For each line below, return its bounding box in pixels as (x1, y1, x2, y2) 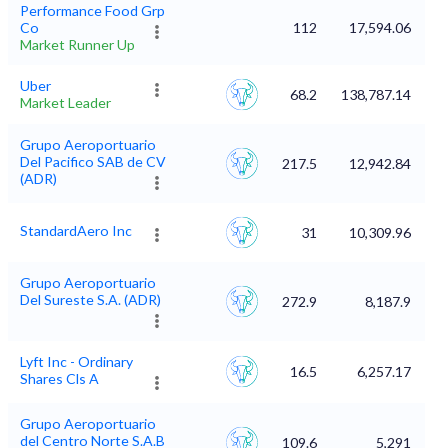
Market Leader (20, 94, 111, 112)
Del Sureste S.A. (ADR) (20, 291, 161, 309)
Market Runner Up (20, 36, 135, 54)
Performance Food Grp (20, 2, 165, 20)
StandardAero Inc (20, 222, 132, 240)
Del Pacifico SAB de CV (20, 153, 166, 171)
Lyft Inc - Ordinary (20, 353, 133, 371)
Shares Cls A (20, 370, 99, 388)
